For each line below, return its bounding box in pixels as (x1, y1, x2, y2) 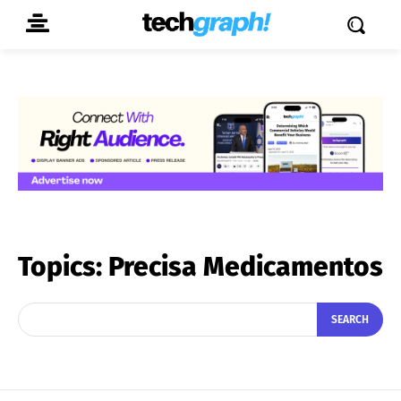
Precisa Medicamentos (108, 250, 383, 283)
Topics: (18, 250, 108, 283)
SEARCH (331, 313, 369, 327)
